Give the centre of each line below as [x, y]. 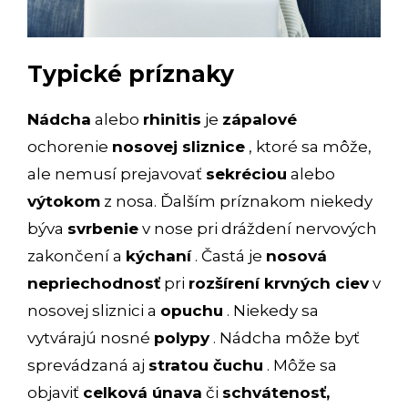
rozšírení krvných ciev [279, 284]
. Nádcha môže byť [285, 338]
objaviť [55, 393]
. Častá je [229, 256]
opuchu [192, 311]
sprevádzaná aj [88, 366]
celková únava [143, 393]
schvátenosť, [276, 393]
